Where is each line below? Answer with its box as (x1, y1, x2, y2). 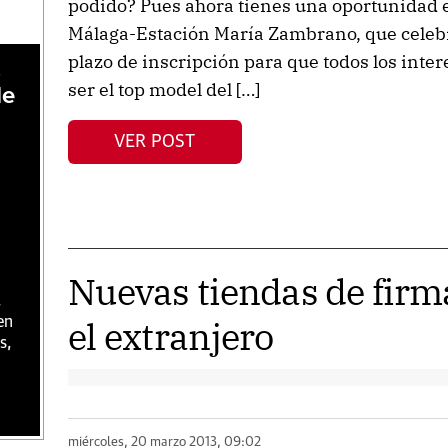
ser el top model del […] (67, 78, 260, 101)
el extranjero (67, 313, 274, 360)
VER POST (114, 132, 196, 151)
